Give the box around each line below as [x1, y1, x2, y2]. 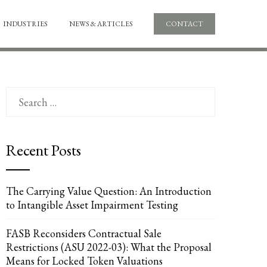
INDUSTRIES [3, 19, 48, 29]
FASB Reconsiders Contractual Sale [6, 226, 162, 240]
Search [5, 88, 35, 101]
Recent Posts [6, 140, 81, 160]
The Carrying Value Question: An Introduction [6, 184, 212, 198]
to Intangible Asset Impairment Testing [6, 198, 178, 212]
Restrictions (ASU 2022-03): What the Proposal [6, 240, 212, 254]
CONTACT [166, 19, 203, 29]
